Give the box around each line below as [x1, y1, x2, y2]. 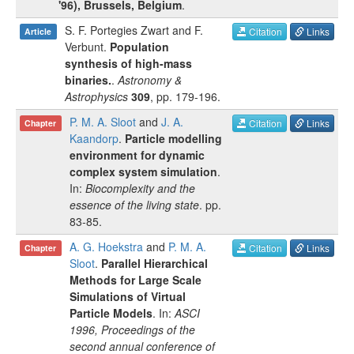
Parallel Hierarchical [101, 255, 208, 271]
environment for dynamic [70, 147, 205, 163]
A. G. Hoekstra [70, 239, 143, 254]
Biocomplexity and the [85, 180, 195, 196]
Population [110, 39, 169, 55]
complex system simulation [70, 164, 217, 179]
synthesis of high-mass [65, 55, 192, 71]
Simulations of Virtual [70, 288, 186, 304]
